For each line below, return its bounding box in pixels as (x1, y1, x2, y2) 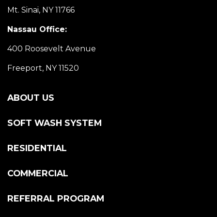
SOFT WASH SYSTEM (7, 118, 102, 128)
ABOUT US (7, 93, 54, 103)
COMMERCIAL (7, 168, 68, 179)
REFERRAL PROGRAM (7, 193, 104, 204)
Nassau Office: (7, 25, 67, 34)
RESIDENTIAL (7, 143, 67, 154)
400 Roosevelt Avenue (7, 44, 96, 54)
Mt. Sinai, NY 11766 (7, 5, 75, 15)
